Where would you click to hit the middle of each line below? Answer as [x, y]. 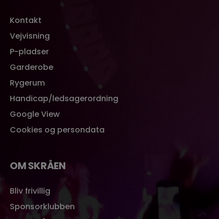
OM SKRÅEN [38, 165]
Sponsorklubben [42, 206]
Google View [35, 114]
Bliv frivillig [30, 191]
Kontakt [26, 20]
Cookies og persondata [57, 130]
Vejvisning [30, 36]
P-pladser [29, 51]
